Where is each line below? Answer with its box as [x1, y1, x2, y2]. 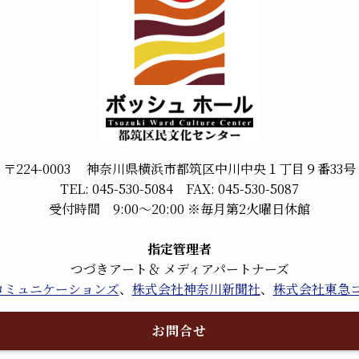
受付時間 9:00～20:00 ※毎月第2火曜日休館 [49, 199, 310, 218]
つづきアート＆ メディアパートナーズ [70, 259, 289, 278]
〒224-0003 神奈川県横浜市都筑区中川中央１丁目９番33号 [3, 159, 356, 178]
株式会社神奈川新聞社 [131, 279, 260, 298]
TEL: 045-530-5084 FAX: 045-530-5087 [60, 179, 299, 198]
